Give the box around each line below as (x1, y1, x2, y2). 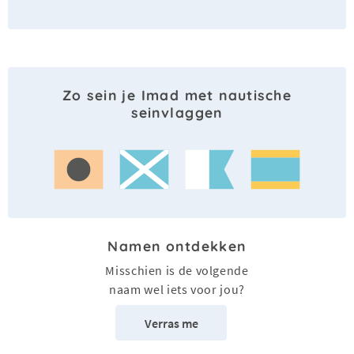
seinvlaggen (131, 104, 223, 122)
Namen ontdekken (107, 237, 247, 255)
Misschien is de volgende (105, 262, 249, 279)
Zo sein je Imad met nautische (62, 86, 292, 104)
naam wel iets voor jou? (109, 281, 245, 298)
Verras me (144, 314, 198, 331)
